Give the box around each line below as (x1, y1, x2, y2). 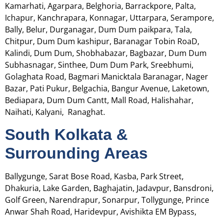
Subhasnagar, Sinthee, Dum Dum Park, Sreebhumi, (5, 59, 193, 71)
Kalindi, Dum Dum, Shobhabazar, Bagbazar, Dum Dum (5, 48, 207, 59)
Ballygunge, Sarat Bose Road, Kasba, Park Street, (5, 170, 184, 182)
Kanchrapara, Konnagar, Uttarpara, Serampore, (35, 12, 214, 24)
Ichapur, (5, 12, 35, 24)
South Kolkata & (5, 125, 128, 143)
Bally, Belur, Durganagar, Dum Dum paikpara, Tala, (5, 24, 192, 35)
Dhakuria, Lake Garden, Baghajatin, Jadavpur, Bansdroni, (5, 182, 214, 193)
